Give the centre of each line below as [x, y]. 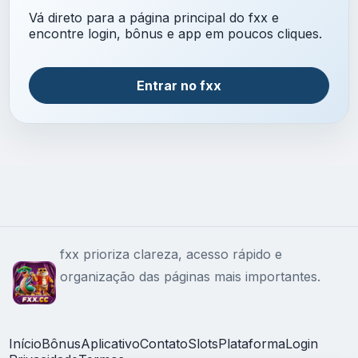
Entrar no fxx [179, 86]
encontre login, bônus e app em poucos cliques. [175, 34]
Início [25, 344]
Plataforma [252, 344]
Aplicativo [110, 344]
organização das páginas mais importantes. [190, 277]
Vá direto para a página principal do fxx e [154, 18]
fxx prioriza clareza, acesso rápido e [171, 255]
